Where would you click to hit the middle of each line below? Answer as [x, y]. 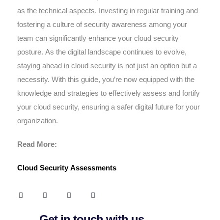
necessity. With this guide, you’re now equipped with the [106, 79]
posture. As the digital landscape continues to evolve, [102, 52]
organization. [38, 121]
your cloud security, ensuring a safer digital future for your [109, 107]
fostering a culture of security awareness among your [102, 24]
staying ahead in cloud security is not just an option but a [107, 66]
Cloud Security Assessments [67, 168]
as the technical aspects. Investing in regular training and [108, 11]
